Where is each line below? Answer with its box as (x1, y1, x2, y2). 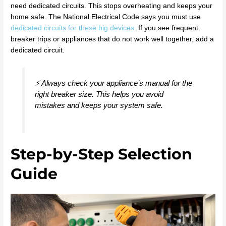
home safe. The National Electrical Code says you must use (11, 13, 201, 21)
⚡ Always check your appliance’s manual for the (34, 78, 192, 87)
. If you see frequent (134, 24, 199, 32)
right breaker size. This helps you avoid (34, 89, 163, 98)
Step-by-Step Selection (11, 145, 193, 164)
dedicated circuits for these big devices (11, 24, 135, 32)
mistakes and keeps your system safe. (34, 100, 163, 109)
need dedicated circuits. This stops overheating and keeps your (11, 2, 213, 10)
